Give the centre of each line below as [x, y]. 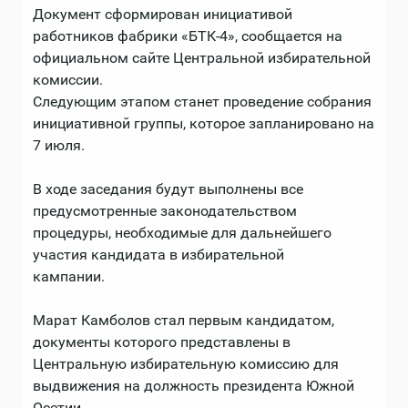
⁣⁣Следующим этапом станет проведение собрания [202, 101]
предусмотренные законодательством [165, 210]
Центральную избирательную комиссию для [186, 363]
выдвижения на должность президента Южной [194, 385]
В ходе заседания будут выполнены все [168, 189]
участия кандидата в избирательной [158, 254]
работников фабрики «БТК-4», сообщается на [188, 36]
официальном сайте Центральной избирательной [202, 57]
